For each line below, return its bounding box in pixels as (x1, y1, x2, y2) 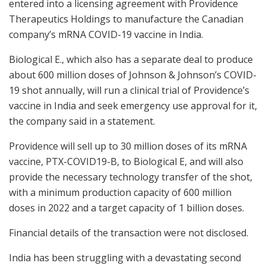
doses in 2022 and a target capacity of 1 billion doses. (9, 201, 244, 215)
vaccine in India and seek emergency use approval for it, (9, 99, 257, 113)
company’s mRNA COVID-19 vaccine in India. (9, 28, 203, 42)
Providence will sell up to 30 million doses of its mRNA (9, 140, 247, 153)
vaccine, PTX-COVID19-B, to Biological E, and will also (9, 155, 243, 169)
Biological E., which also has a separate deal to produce (9, 53, 253, 66)
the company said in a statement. (9, 115, 155, 128)
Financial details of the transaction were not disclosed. (9, 226, 248, 240)
